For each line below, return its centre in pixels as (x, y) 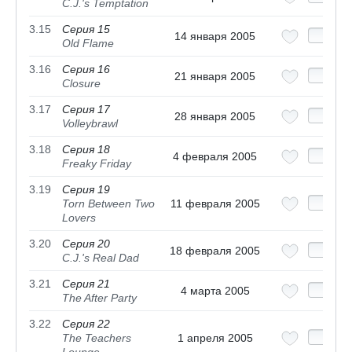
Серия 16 (86, 70)
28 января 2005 (215, 117)
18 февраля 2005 (215, 251)
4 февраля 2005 (215, 157)
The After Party (99, 298)
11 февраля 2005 (215, 204)
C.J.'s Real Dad (101, 258)
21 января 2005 (215, 77)
